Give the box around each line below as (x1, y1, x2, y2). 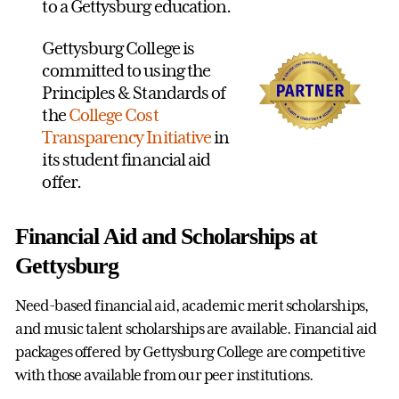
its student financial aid (42, 149, 211, 171)
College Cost (68, 104, 159, 126)
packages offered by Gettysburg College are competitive (15, 343, 366, 362)
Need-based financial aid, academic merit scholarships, (15, 297, 369, 315)
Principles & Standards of (42, 82, 226, 104)
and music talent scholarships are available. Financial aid (15, 320, 378, 338)
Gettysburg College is (42, 37, 194, 60)
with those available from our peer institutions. (15, 366, 313, 385)
